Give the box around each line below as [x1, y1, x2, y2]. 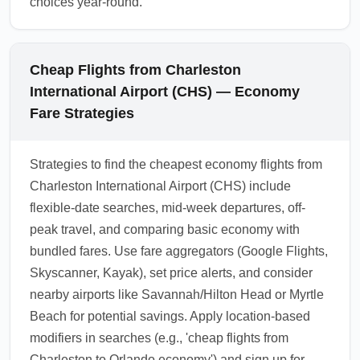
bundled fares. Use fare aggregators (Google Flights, [30, 244, 328, 258]
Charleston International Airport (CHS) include [30, 179, 291, 193]
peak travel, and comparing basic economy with [30, 223, 300, 236]
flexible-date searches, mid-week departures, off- [30, 201, 305, 215]
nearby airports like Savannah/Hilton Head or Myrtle [30, 288, 324, 301]
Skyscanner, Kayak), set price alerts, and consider [30, 266, 313, 280]
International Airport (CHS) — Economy [30, 84, 300, 100]
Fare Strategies [30, 105, 134, 121]
